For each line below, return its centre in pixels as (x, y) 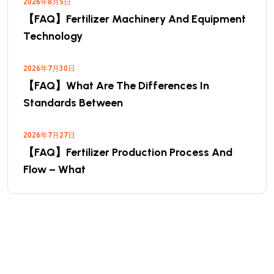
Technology (53, 36)
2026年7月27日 (49, 135)
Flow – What (54, 169)
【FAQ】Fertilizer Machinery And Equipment (135, 19)
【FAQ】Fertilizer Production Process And (128, 152)
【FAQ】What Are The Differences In (116, 86)
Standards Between (73, 103)
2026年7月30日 (49, 68)
